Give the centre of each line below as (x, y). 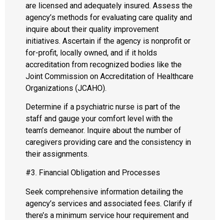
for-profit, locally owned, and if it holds (91, 53)
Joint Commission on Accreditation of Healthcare (110, 76)
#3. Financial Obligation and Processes (93, 173)
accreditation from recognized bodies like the (104, 64)
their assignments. (57, 154)
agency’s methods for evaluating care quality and (109, 17)
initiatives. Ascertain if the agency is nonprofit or (108, 41)
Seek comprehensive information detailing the (104, 192)
